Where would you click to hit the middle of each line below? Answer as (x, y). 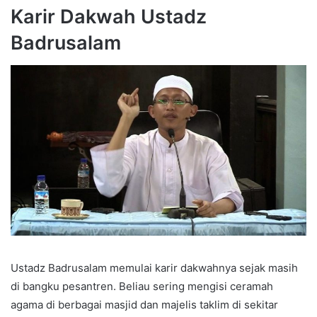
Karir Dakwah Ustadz (109, 16)
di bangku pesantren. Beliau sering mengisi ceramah (142, 286)
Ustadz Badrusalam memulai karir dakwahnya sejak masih (154, 267)
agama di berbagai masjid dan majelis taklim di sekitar (144, 304)
